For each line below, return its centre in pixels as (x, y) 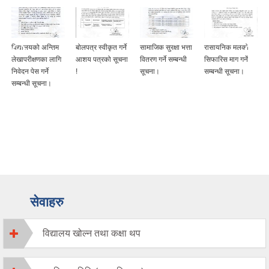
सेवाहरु (47, 202)
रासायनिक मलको (226, 48)
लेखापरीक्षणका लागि (36, 60)
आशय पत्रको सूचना (102, 60)
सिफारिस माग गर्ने (226, 60)
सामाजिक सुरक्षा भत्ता (166, 48)
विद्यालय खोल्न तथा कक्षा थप (92, 234)
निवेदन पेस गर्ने (30, 72)
